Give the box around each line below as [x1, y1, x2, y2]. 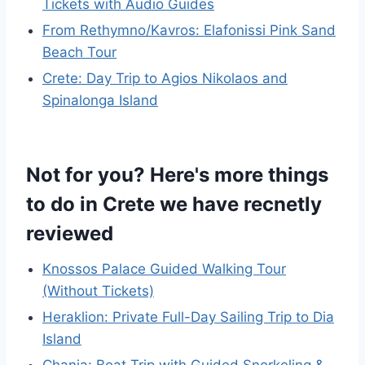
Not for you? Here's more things [26, 163, 328, 187]
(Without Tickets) [42, 283, 154, 300]
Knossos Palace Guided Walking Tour [42, 261, 286, 278]
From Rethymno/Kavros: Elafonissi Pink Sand [42, 22, 336, 39]
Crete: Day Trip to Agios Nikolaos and [42, 70, 288, 87]
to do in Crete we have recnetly [26, 192, 322, 217]
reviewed [26, 222, 113, 246]
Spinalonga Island [42, 92, 158, 109]
